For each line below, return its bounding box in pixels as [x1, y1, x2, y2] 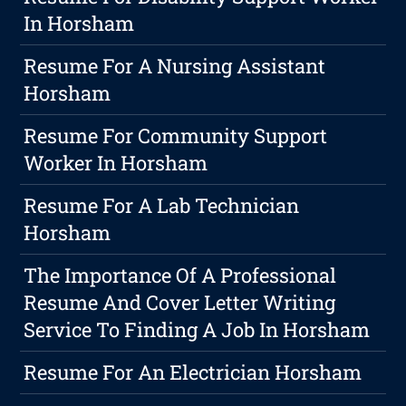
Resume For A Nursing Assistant [24, 53, 326, 80]
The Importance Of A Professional [24, 262, 337, 289]
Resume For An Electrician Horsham [24, 359, 362, 386]
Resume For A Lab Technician [24, 192, 300, 219]
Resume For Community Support [24, 122, 328, 150]
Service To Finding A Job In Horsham [24, 316, 371, 343]
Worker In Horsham [24, 150, 208, 177]
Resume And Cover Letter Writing [24, 289, 336, 316]
